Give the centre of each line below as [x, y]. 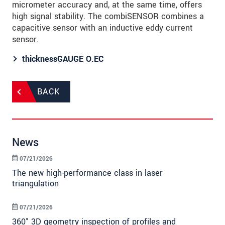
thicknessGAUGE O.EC [63, 59]
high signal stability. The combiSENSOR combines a [108, 17]
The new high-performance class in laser [87, 173]
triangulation [35, 184]
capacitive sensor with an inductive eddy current [102, 28]
